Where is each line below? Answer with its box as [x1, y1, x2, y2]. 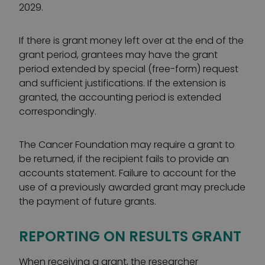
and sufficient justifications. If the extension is [19, 76, 226, 90]
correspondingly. [19, 105, 96, 118]
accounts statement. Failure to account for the [19, 166, 236, 180]
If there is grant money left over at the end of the [19, 34, 244, 47]
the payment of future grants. [19, 195, 156, 208]
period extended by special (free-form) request [19, 62, 238, 76]
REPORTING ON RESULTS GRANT [19, 227, 241, 246]
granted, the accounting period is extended [19, 91, 221, 104]
